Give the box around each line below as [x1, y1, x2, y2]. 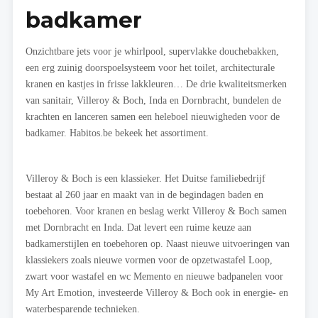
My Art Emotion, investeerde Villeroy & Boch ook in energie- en [26, 287, 288, 299]
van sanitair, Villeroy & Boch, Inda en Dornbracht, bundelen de [26, 94, 281, 106]
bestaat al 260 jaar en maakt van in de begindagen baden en [26, 189, 263, 201]
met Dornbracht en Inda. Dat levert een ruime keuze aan [26, 221, 251, 234]
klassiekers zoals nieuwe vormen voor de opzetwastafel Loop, [26, 254, 273, 266]
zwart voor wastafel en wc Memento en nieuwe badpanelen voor [26, 270, 283, 283]
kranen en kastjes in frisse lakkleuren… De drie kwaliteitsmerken [26, 78, 287, 90]
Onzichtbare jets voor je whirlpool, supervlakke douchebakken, [26, 45, 279, 57]
